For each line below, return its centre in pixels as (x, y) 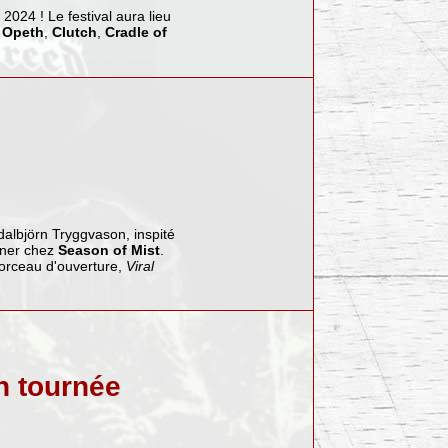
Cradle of (135, 32)
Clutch (74, 32)
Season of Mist (108, 249)
